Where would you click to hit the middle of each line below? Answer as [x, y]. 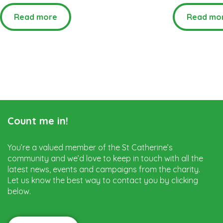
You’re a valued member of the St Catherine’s [90, 147]
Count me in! [38, 120]
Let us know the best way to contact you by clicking [103, 180]
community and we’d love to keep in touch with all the [105, 158]
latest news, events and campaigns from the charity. [104, 169]
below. [19, 191]
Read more [36, 17]
